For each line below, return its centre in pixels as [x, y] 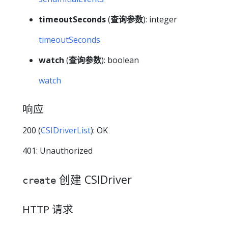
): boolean [120, 60]
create [39, 180]
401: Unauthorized [58, 151]
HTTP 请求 [48, 209]
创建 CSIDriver [94, 180]
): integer [160, 19]
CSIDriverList [66, 131]
